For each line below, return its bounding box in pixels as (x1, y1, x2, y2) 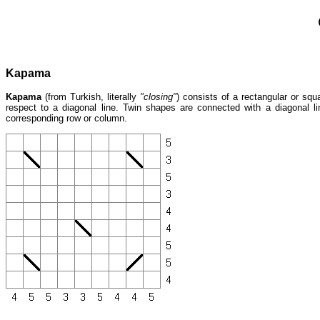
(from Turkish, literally (41, 91, 140, 102)
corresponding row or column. (6, 113, 127, 124)
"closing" (139, 91, 176, 102)
